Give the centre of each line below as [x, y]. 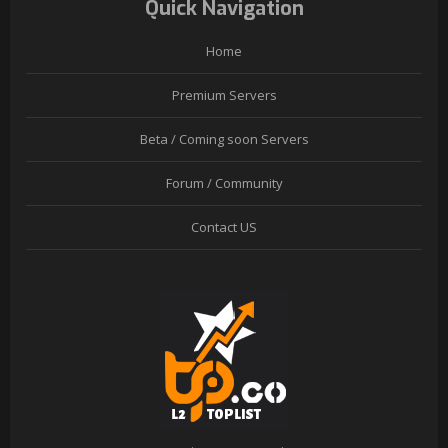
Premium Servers [224, 95]
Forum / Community [224, 183]
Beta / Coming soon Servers [224, 139]
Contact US [224, 227]
